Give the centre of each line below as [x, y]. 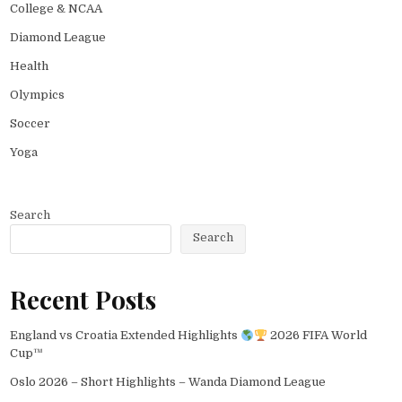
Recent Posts [83, 299]
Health [30, 66]
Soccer [31, 123]
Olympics [38, 94]
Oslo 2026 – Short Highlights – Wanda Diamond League [168, 382]
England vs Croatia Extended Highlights [126, 336]
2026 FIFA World [317, 336]
